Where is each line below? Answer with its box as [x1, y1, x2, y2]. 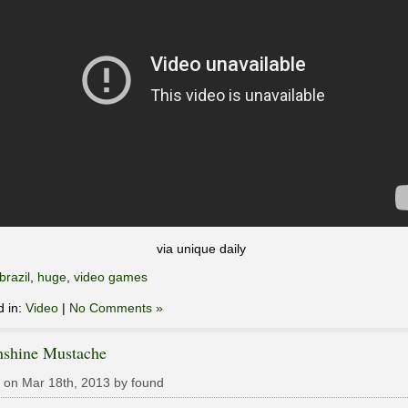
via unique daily [157, 241, 246, 257]
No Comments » [69, 301, 163, 316]
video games [74, 270, 148, 285]
